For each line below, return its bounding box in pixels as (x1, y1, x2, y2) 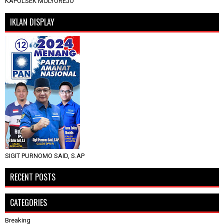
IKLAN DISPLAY (10, 15, 54, 28)
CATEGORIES (10, 196, 47, 208)
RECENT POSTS (10, 170, 55, 183)
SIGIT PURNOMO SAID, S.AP (5, 151, 84, 159)
